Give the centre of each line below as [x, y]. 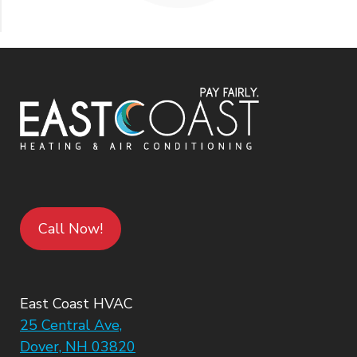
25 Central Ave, [71, 326]
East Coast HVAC [76, 304]
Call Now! [71, 229]
